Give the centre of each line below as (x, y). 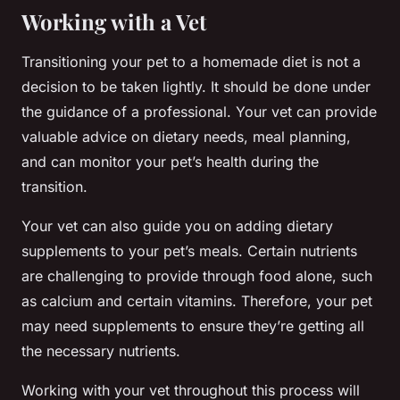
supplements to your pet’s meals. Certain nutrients (189, 251)
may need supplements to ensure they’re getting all (193, 326)
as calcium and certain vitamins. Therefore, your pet (197, 301)
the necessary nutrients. (101, 351)
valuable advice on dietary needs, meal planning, (186, 137)
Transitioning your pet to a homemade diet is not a (191, 62)
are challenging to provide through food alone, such (197, 276)
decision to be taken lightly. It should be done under (196, 87)
